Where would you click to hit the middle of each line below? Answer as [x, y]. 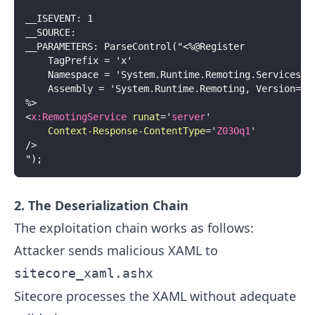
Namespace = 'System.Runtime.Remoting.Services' [166, 75]
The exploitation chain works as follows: [134, 228]
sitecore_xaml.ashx [84, 274]
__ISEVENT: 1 [59, 19]
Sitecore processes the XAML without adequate [155, 296]
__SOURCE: [51, 33]
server [188, 117]
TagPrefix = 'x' [79, 61]
